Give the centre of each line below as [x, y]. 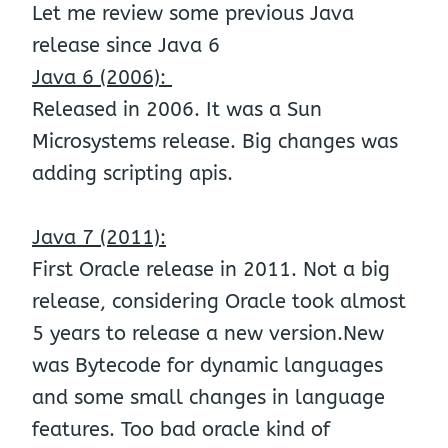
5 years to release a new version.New [208, 333]
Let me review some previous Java [193, 13]
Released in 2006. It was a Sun [177, 109]
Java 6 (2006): [102, 77]
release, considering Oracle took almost [219, 301]
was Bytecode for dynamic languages [207, 365]
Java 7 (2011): [99, 237]
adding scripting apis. [132, 173]
